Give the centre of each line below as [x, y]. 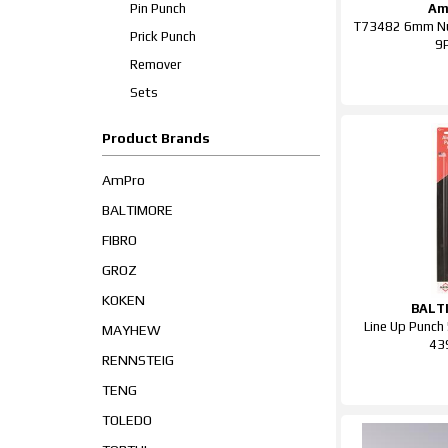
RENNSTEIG [138, 360]
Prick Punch [163, 36]
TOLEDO [127, 420]
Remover [155, 64]
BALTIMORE [137, 210]
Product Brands [156, 138]
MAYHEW [131, 330]
